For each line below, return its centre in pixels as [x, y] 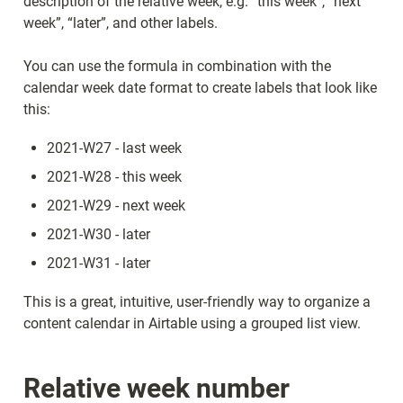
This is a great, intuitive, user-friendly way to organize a [197, 301]
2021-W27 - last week [114, 148]
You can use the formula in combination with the [177, 66]
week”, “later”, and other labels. [121, 22]
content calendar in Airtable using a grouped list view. [192, 323]
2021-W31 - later [99, 263]
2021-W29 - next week [116, 205]
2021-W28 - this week [114, 176]
